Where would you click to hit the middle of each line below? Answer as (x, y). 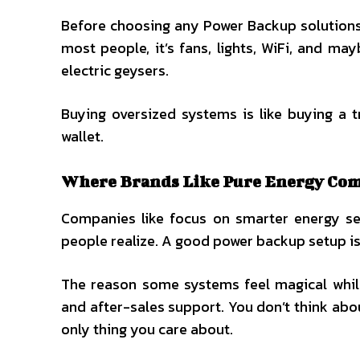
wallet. (82, 136)
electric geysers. (115, 70)
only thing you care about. (147, 329)
